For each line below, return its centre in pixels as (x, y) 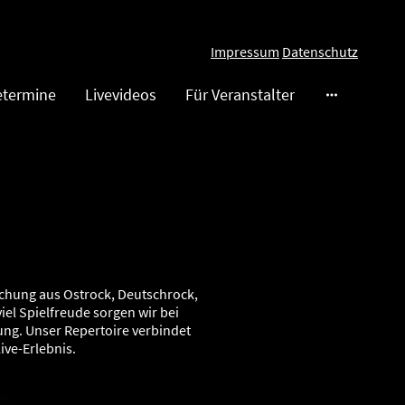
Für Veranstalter (240, 95)
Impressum (245, 52)
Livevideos (121, 95)
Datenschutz (320, 52)
